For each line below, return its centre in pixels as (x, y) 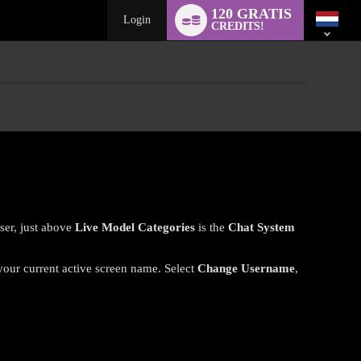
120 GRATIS (251, 14)
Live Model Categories (135, 227)
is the (212, 227)
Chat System (262, 227)
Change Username (247, 268)
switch (316, 18)
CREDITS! (237, 26)
